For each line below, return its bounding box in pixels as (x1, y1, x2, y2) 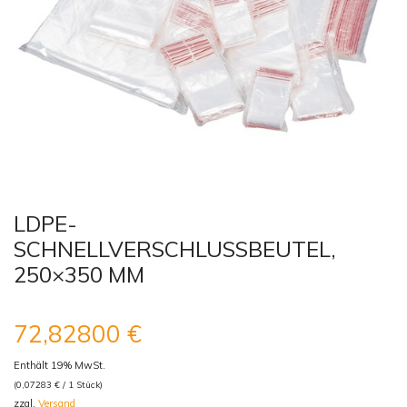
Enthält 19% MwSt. (14, 358, 105, 372)
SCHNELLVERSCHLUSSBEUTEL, (14, 234, 336, 263)
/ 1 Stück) (60, 378, 103, 391)
